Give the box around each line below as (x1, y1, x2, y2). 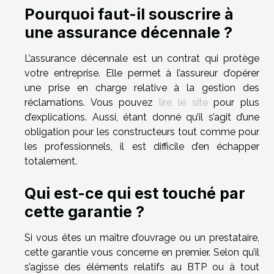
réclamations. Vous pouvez (24, 96, 160, 108)
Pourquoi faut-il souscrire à (24, 4, 234, 23)
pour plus (207, 96, 260, 108)
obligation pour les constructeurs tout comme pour (24, 125, 259, 138)
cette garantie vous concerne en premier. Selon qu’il (24, 246, 259, 258)
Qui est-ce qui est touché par (24, 183, 245, 202)
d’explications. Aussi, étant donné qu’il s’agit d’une (24, 111, 259, 123)
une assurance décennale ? (24, 23, 232, 42)
